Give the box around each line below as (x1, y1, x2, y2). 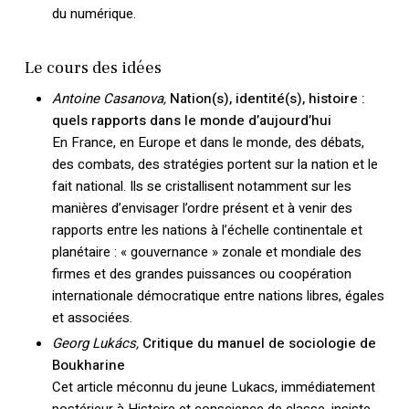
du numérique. (51, 4, 136, 25)
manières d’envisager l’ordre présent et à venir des (51, 197, 352, 218)
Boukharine (51, 355, 125, 376)
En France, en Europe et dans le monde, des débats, (51, 131, 364, 152)
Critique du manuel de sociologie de (142, 333, 376, 354)
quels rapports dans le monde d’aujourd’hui (51, 110, 331, 131)
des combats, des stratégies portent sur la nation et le (51, 153, 378, 174)
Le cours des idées (24, 57, 162, 79)
